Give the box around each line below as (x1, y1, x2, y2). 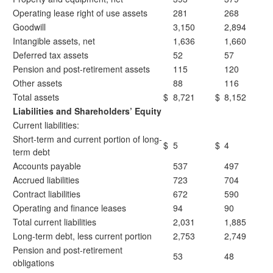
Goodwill (13, 21, 46, 33)
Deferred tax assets (13, 49, 88, 61)
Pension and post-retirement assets (13, 63, 150, 75)
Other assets (13, 77, 62, 89)
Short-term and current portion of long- (13, 133, 162, 145)
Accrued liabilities (13, 174, 79, 186)
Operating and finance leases (13, 202, 126, 214)
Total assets (13, 91, 59, 103)
